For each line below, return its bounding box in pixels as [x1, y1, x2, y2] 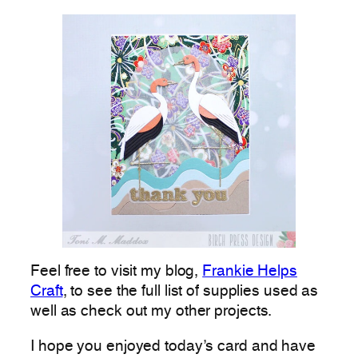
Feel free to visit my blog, [30, 265, 203, 280]
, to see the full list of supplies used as [62, 284, 319, 300]
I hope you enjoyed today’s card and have [30, 339, 316, 354]
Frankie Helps [202, 265, 297, 280]
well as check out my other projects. [30, 304, 272, 320]
